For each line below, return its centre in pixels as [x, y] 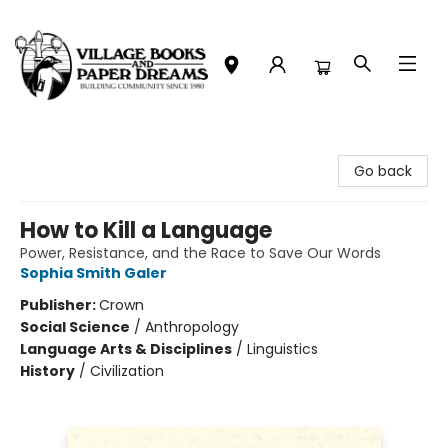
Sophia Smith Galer [93, 273]
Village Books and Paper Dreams [126, 149]
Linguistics [282, 349]
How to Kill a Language [146, 230]
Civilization [127, 371]
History [47, 371]
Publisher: [59, 305]
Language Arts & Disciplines [126, 349]
